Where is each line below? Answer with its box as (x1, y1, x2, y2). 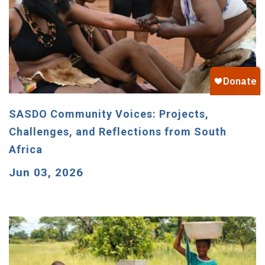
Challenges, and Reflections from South (9, 125, 227, 138)
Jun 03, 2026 (9, 166, 83, 180)
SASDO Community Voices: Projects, (9, 108, 209, 121)
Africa (9, 143, 43, 156)
